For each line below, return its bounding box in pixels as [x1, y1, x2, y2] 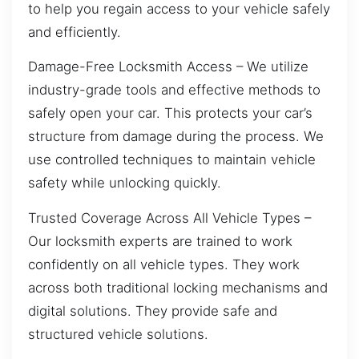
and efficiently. [28, 23, 121, 40]
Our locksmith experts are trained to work [28, 232, 292, 249]
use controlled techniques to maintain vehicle [28, 151, 316, 168]
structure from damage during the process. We [28, 128, 324, 145]
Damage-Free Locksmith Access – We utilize [28, 58, 309, 75]
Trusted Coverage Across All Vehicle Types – [28, 209, 311, 226]
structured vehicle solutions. [28, 325, 208, 342]
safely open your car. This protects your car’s [28, 105, 313, 122]
